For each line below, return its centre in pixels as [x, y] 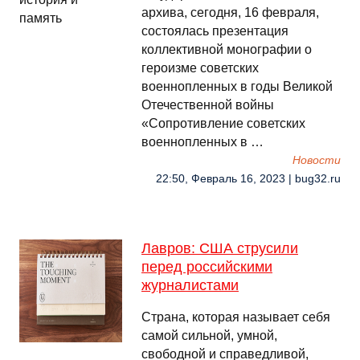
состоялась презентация [215, 31]
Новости [317, 160]
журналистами [190, 285]
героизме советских [200, 68]
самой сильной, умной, [209, 335]
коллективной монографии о [227, 49]
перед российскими [207, 267]
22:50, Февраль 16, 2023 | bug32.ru [248, 179]
